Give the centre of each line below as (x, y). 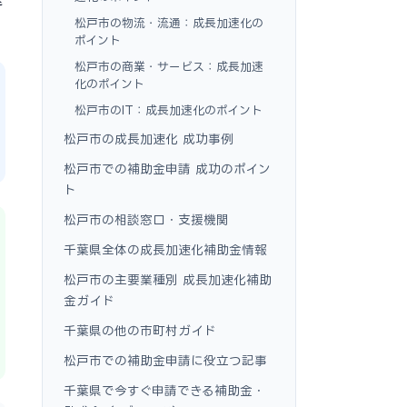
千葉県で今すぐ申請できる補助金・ (164, 390)
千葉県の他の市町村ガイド (140, 330)
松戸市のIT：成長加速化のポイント (169, 110)
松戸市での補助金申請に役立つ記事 (165, 360)
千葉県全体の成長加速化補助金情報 (165, 249)
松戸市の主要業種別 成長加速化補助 (168, 279)
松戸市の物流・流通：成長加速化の (169, 23)
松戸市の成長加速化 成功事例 (149, 139)
